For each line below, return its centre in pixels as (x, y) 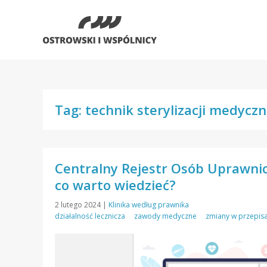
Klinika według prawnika (149, 205)
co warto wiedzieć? (115, 185)
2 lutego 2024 (79, 205)
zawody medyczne (165, 216)
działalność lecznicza (90, 216)
